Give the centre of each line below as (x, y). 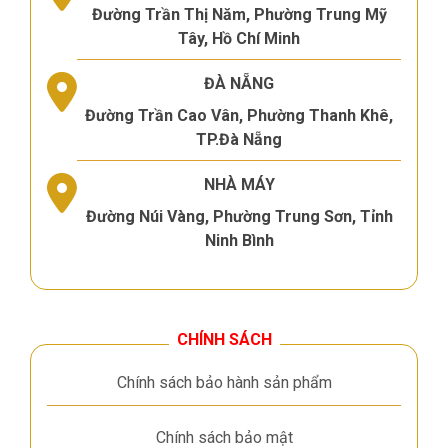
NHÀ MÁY (239, 184)
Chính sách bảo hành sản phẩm (224, 382)
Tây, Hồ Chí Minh (239, 38)
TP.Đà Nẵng (239, 139)
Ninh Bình (239, 240)
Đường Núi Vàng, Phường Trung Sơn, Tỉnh (239, 216)
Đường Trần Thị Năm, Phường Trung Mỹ (239, 14)
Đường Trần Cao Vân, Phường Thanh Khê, (239, 115)
